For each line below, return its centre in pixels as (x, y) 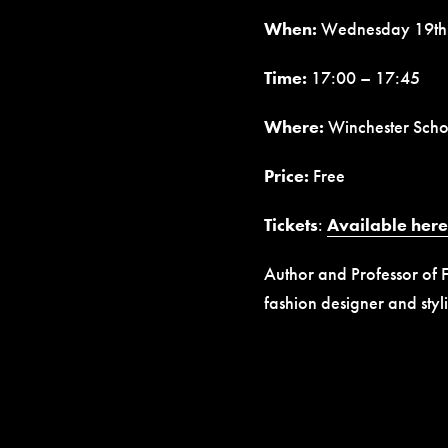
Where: (293, 126)
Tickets (290, 224)
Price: (288, 175)
